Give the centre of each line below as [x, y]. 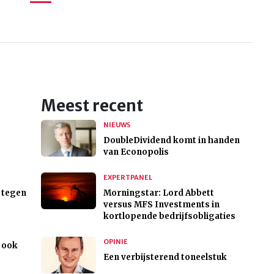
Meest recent [92, 106]
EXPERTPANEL [128, 178]
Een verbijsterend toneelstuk [165, 257]
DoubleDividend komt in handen [171, 141]
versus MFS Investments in [161, 205]
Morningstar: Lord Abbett [158, 193]
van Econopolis [136, 152]
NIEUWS [117, 125]
